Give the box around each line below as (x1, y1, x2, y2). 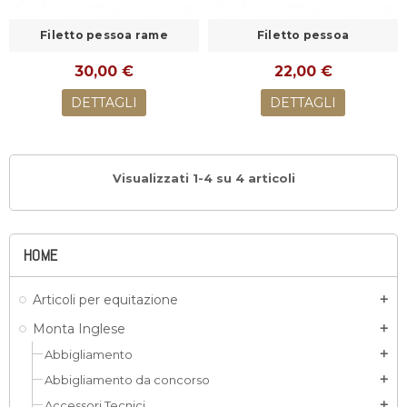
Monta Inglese (33, 321, 125, 337)
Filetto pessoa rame (40, 28, 168, 42)
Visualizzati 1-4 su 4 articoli (112, 171, 295, 185)
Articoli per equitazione (33, 292, 178, 308)
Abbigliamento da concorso (45, 372, 210, 387)
